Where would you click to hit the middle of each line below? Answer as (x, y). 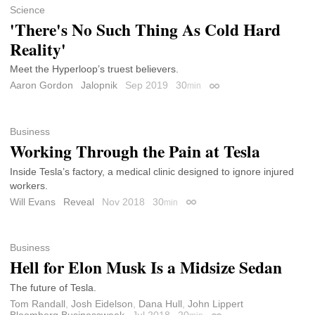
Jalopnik (99, 85)
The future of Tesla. (53, 287)
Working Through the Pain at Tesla (135, 151)
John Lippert (216, 303)
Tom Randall (38, 303)
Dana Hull (160, 303)
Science (27, 9)
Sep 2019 (148, 85)
